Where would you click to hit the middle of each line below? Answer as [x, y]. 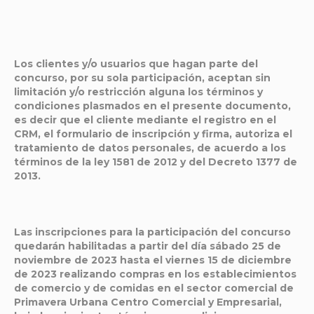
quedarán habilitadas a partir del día [112, 246]
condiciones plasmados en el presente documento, [152, 106]
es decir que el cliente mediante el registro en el [145, 120]
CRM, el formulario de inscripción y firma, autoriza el [153, 134]
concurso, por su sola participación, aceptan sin [142, 78]
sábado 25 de [245, 246]
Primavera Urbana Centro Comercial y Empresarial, [148, 302]
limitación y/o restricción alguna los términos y [138, 92]
